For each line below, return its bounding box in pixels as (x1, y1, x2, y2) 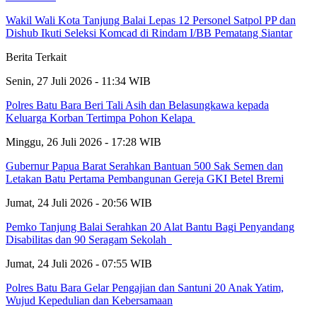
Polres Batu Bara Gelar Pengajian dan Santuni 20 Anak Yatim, (6, 281, 284, 294)
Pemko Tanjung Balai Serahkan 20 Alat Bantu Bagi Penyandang (6, 220, 294, 233)
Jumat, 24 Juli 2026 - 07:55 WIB (6, 257, 152, 270)
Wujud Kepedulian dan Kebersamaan (6, 294, 173, 306)
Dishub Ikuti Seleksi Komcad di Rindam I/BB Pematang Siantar (6, 26, 292, 39)
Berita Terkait (6, 50, 67, 63)
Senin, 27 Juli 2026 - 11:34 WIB (6, 74, 151, 87)
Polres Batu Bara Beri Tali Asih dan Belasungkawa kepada (6, 98, 269, 111)
